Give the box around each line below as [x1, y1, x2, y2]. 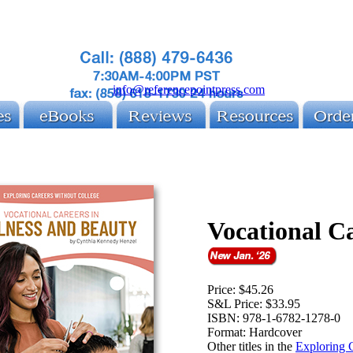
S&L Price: [207, 296, 262, 310]
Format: [207, 325, 246, 339]
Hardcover [249, 325, 302, 339]
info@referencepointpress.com [113, 83, 265, 96]
